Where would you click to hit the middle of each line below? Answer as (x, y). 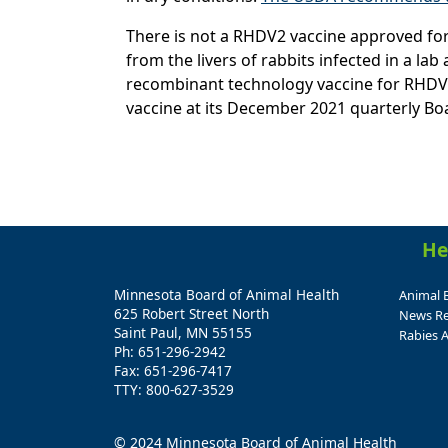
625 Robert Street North (191, 314)
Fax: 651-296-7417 (173, 371)
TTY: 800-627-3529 (174, 390)
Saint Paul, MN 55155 (183, 333)
